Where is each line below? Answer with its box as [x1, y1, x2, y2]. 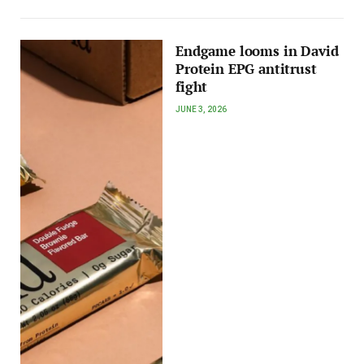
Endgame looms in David [175, 42, 339, 61]
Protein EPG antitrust [175, 60, 317, 79]
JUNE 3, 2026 [175, 105, 227, 115]
